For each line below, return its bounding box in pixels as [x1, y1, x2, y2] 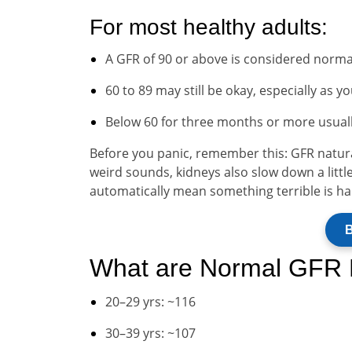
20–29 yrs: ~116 [105, 293, 196, 310]
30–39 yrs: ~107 [105, 324, 196, 342]
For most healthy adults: [90, 15, 328, 39]
